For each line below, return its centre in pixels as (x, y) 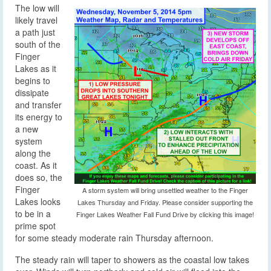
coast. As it (36, 165)
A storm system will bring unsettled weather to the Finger (165, 190)
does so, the (39, 178)
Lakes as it (36, 69)
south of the (38, 44)
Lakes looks (38, 202)
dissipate (32, 93)
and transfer (38, 105)
